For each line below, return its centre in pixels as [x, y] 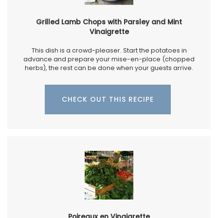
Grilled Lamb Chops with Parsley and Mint [109, 22]
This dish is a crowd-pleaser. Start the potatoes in [109, 50]
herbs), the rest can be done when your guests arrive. [109, 68]
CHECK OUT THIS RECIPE [108, 99]
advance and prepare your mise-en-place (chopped [109, 59]
